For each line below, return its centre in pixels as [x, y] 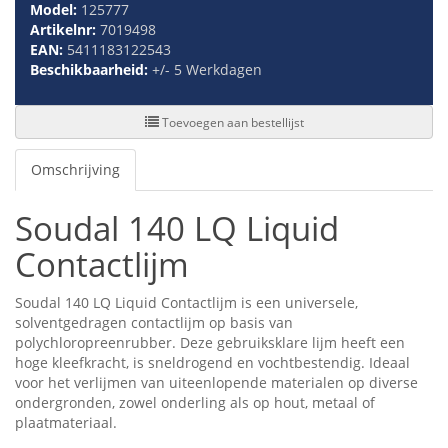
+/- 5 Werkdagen [207, 70]
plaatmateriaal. [66, 423]
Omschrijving [75, 170]
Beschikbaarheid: [91, 70]
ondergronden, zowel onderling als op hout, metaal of [195, 403]
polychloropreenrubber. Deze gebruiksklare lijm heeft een [210, 343]
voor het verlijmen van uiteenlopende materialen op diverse [216, 383]
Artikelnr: [65, 30]
